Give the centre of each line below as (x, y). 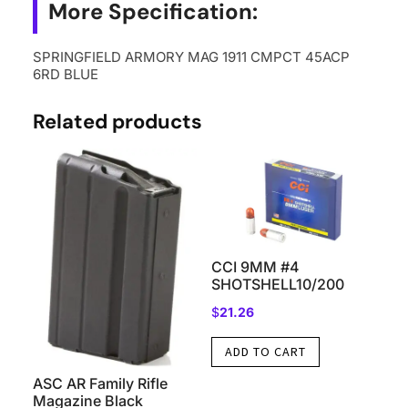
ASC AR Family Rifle (100, 383)
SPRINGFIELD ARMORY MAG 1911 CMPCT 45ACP (191, 56)
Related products (117, 121)
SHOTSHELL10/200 (277, 284)
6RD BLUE (65, 74)
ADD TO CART (265, 351)
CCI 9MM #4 (255, 266)
